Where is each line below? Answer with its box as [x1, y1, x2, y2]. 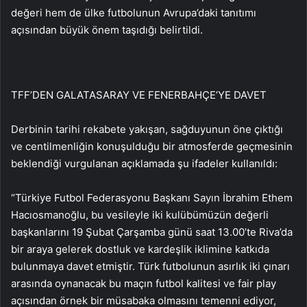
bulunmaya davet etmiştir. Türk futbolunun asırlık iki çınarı [11, 260, 290, 273]
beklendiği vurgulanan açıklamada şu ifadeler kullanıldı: [11, 157, 278, 171]
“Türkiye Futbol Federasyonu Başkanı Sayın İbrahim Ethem [11, 191, 293, 205]
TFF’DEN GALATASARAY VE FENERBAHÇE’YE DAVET [11, 88, 267, 102]
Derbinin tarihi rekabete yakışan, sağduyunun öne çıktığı [11, 123, 283, 136]
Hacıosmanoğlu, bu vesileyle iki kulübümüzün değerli [11, 208, 269, 222]
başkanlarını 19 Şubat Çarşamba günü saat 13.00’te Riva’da [11, 225, 293, 239]
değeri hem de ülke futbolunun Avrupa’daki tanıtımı [11, 6, 256, 20]
